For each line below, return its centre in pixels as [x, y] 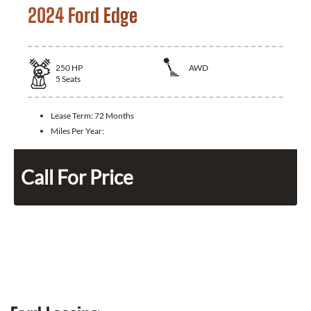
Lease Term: [73, 116]
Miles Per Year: [77, 131]
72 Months [114, 116]
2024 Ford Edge [83, 16]
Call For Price [77, 177]
